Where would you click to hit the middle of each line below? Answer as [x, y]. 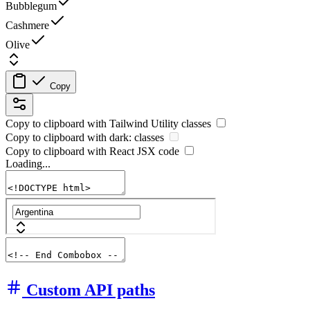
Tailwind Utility [144, 124]
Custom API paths [91, 290]
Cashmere [27, 26]
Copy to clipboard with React [71, 152]
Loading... [28, 164]
